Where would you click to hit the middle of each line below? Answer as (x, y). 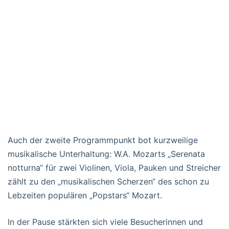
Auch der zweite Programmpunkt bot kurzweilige (103, 140)
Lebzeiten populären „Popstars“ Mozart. (85, 195)
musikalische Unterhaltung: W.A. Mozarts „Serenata (106, 154)
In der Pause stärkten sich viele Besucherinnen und (105, 222)
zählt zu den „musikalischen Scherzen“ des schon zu (108, 181)
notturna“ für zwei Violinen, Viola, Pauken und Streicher (114, 167)
